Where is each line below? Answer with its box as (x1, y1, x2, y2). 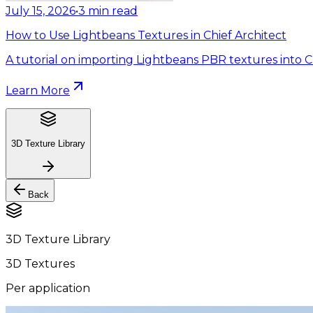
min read (88, 3, 138, 17)
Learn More (6, 83, 70, 97)
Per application (6, 282, 90, 296)
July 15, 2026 (6, 3, 75, 17)
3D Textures (6, 257, 75, 271)
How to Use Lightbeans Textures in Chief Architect (6, 28, 286, 42)
